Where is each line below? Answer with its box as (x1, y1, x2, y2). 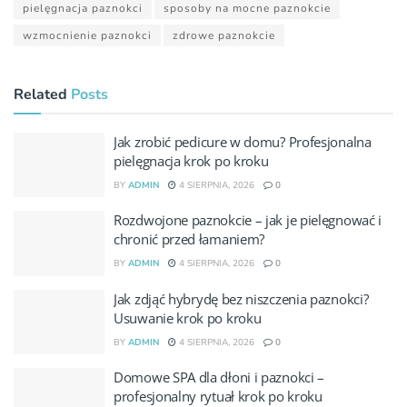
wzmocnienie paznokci (23, 27, 152, 43)
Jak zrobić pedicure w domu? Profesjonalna (114, 132, 372, 151)
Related (14, 84, 67, 104)
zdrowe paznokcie (173, 27, 275, 43)
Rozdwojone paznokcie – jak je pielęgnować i (114, 211, 382, 230)
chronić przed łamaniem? (114, 230, 265, 249)
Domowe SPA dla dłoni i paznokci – (114, 368, 325, 387)
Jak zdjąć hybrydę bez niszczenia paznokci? (114, 289, 369, 308)
